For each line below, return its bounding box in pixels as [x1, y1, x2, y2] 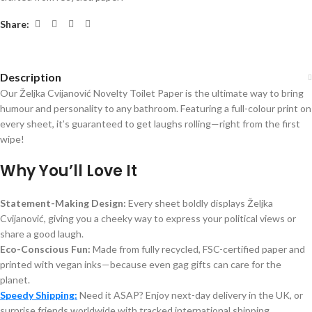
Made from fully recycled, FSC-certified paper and [93, 243, 305, 256]
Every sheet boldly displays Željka [128, 197, 273, 210]
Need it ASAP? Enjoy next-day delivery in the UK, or [79, 289, 303, 302]
